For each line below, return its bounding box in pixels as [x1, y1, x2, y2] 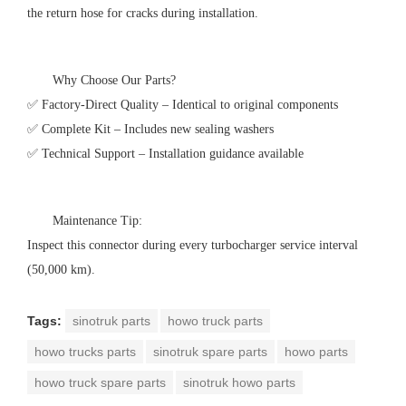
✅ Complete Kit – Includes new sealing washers [27, 122, 274, 136]
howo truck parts [168, 314, 263, 328]
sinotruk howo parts [183, 375, 295, 390]
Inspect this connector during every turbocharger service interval [27, 238, 358, 252]
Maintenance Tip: [53, 214, 142, 227]
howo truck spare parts [34, 375, 166, 390]
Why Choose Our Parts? [53, 73, 176, 87]
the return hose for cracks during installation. [27, 6, 258, 20]
